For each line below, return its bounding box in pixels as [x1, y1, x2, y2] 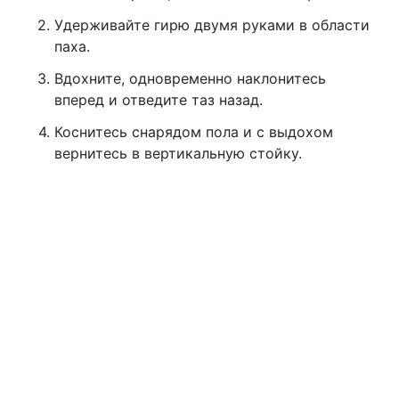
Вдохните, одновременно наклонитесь [53, 69, 326, 88]
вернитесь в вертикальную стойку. [53, 144, 302, 163]
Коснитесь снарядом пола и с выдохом [53, 123, 333, 142]
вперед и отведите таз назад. [53, 91, 263, 110]
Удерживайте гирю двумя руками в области [53, 16, 370, 35]
